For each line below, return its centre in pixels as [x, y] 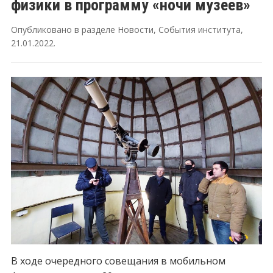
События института [199, 30]
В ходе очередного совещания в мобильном [118, 261]
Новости [135, 30]
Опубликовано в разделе [64, 30]
